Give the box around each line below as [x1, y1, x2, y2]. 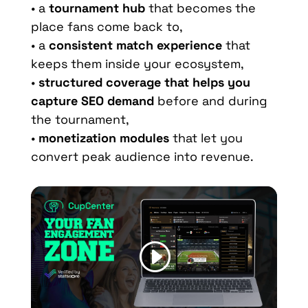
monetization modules [38, 130, 169, 146]
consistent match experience [48, 37, 222, 54]
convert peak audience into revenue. [30, 148, 254, 165]
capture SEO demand [30, 93, 154, 109]
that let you [168, 130, 243, 146]
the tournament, [30, 111, 129, 128]
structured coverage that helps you [34, 74, 250, 91]
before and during [153, 93, 267, 109]
